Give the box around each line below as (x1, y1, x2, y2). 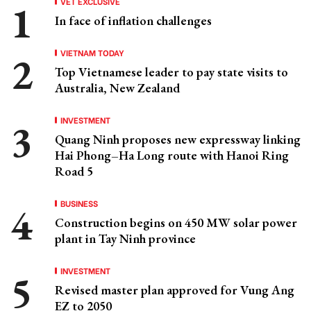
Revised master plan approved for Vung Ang (55, 282, 294, 298)
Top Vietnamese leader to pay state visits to (55, 64, 288, 80)
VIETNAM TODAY (60, 47, 124, 58)
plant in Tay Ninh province (55, 230, 196, 246)
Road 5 (55, 163, 93, 179)
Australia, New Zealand (55, 80, 180, 96)
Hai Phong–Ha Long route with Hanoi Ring (55, 147, 289, 163)
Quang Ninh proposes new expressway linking (55, 131, 301, 147)
